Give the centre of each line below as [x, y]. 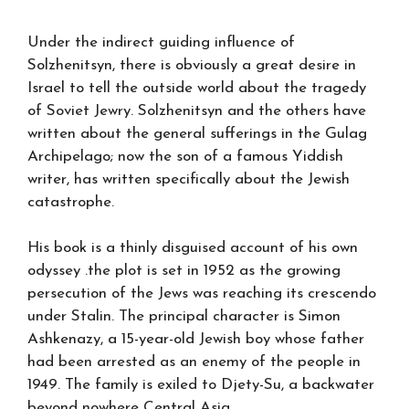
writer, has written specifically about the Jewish [189, 179]
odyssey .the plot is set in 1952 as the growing [184, 271]
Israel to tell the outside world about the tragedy [197, 88]
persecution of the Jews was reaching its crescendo [202, 294]
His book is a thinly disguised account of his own [193, 248]
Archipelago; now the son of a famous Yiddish [185, 156]
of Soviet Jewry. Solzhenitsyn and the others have [197, 110]
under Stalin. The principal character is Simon [184, 316]
